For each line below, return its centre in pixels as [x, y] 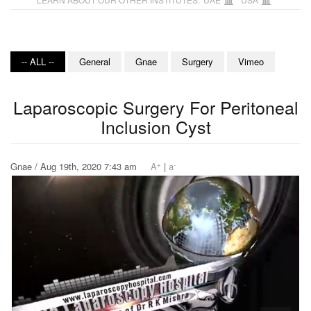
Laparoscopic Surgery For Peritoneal [155, 107]
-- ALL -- [38, 62]
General [95, 62]
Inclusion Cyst [155, 127]
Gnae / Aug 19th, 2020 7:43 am [81, 167]
